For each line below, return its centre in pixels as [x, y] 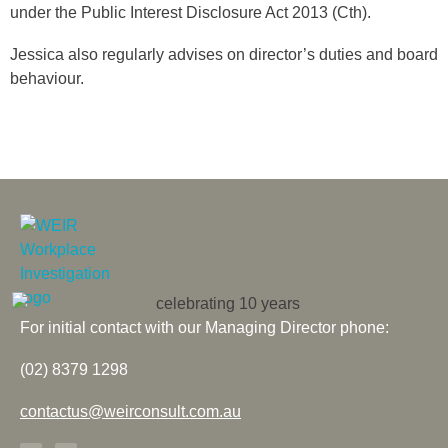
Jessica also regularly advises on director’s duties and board [224, 54]
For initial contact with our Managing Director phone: [204, 327]
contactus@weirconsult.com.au [130, 411]
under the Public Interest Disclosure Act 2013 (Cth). [190, 12]
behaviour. [47, 78]
